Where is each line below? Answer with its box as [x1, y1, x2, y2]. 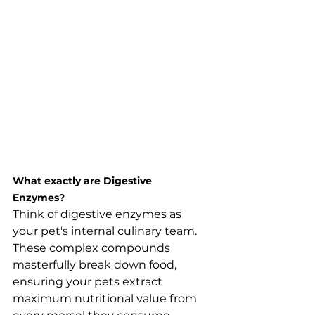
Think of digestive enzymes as [13, 207, 184, 221]
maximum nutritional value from [13, 291, 200, 305]
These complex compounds [13, 240, 173, 255]
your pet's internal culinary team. [13, 224, 200, 238]
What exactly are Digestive [13, 174, 155, 187]
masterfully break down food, [13, 257, 179, 271]
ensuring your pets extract [13, 274, 165, 288]
